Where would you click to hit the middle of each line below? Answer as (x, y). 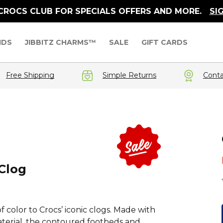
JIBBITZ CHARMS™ (61, 42)
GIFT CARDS (165, 42)
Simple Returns (129, 75)
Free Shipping (30, 75)
